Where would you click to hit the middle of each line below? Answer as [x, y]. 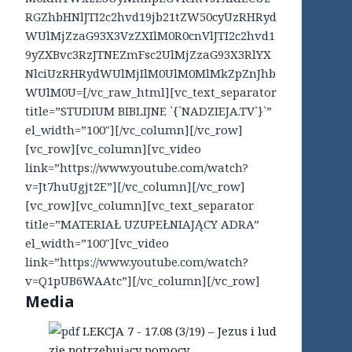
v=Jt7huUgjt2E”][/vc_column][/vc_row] [135, 187]
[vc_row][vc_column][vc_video [113, 149]
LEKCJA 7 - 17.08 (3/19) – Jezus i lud [180, 331]
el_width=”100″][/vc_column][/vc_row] [134, 130]
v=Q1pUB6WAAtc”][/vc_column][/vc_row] [143, 281]
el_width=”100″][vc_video [97, 243]
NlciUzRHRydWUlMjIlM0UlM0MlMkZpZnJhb [150, 73]
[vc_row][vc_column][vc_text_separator [139, 205]
